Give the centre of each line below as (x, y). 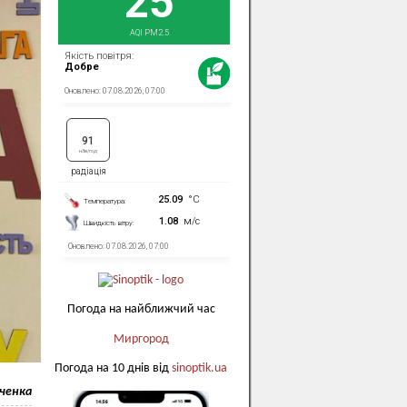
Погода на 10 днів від (113, 369)
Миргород (141, 339)
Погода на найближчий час (141, 310)
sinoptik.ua (199, 369)
